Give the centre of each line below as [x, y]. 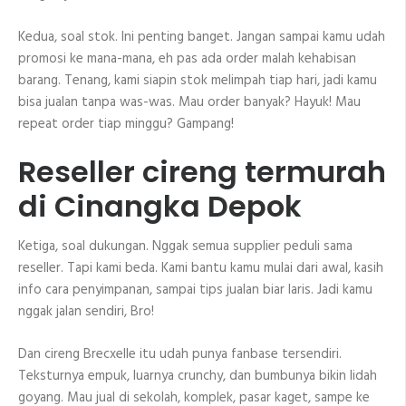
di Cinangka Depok [160, 207]
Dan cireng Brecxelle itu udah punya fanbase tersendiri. [180, 354]
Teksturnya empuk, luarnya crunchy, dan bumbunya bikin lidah [198, 376]
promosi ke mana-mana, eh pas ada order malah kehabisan [187, 58]
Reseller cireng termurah [202, 172]
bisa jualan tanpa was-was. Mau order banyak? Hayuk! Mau [189, 102]
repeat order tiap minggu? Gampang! [126, 124]
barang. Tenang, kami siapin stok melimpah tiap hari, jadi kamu [198, 80]
